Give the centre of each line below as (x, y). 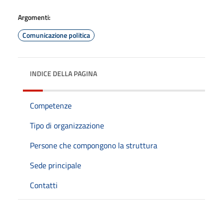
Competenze (51, 105)
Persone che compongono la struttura (94, 145)
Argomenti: (34, 17)
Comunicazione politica (56, 35)
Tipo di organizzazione (67, 125)
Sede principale (56, 165)
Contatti (44, 185)
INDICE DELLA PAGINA (63, 73)
